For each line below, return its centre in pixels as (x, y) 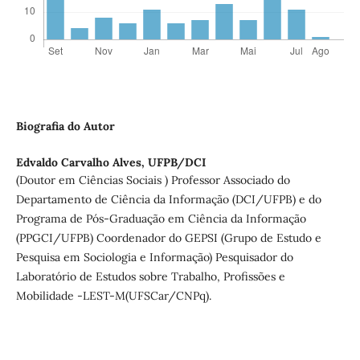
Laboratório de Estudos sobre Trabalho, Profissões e (150, 277)
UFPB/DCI (176, 163)
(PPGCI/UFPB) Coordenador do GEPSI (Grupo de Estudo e (168, 238)
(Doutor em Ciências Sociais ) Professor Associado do (153, 180)
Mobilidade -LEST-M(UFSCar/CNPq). (113, 296)
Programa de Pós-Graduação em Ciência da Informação (161, 219)
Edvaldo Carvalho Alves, (82, 163)
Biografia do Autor (65, 127)
